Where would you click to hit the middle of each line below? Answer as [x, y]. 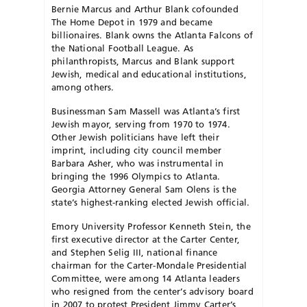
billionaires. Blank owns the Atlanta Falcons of [152, 35]
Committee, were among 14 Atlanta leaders [146, 278]
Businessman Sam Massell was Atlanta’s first [146, 111]
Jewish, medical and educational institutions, [149, 74]
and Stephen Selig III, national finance [135, 252]
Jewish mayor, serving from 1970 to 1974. [141, 124]
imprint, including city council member [137, 150]
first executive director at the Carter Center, [146, 239]
